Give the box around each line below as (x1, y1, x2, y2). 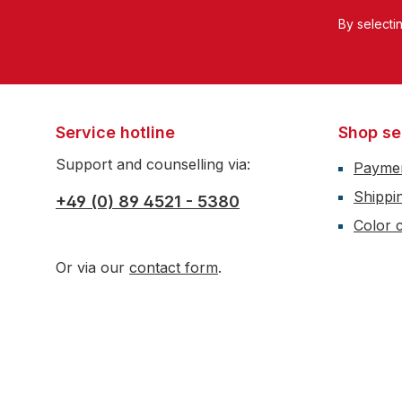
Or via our (56, 258, 129, 277)
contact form (129, 258, 218, 277)
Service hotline (56, 123, 175, 143)
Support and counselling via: (56, 155, 250, 174)
